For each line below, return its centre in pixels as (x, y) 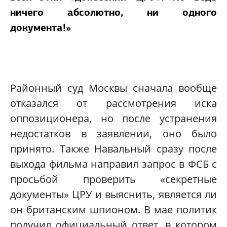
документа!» (41, 28)
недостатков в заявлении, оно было (113, 134)
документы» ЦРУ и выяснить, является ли (113, 195)
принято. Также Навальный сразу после (113, 149)
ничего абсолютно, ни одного (113, 12)
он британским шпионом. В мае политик (113, 210)
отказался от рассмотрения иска (113, 103)
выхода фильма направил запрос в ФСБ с (113, 164)
